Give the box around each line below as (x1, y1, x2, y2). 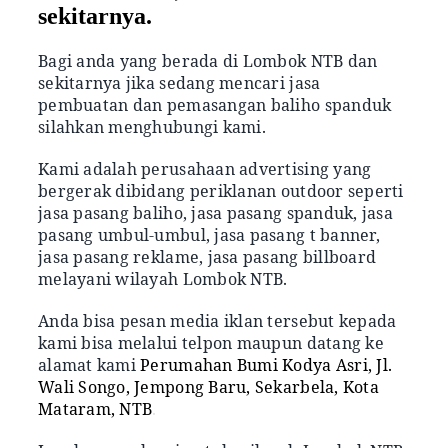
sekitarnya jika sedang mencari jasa (38, 71, 321, 94)
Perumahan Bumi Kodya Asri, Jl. (140, 353, 393, 376)
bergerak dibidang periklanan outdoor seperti (38, 179, 404, 202)
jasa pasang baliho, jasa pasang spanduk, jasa (38, 201, 393, 224)
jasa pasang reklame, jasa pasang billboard (38, 245, 377, 268)
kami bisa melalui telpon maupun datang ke (38, 331, 384, 354)
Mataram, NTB (38, 397, 153, 420)
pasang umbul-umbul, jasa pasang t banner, (38, 223, 380, 246)
